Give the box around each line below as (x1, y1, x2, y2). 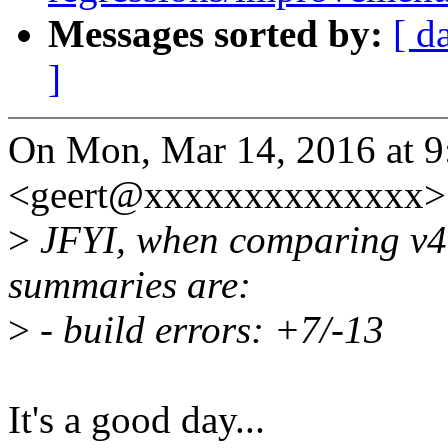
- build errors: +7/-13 (30, 308, 384, 352)
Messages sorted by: (48, 12, 393, 56)
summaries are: (8, 263, 251, 307)
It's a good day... (8, 398, 265, 442)
